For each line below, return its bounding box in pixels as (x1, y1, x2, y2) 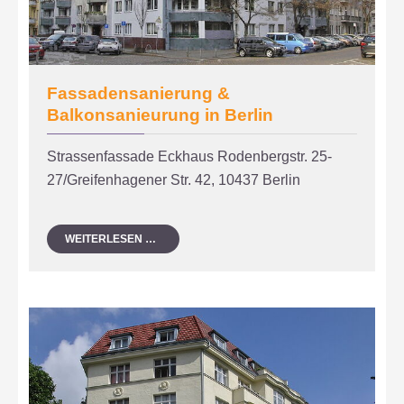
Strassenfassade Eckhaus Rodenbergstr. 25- (47, 148, 333, 164)
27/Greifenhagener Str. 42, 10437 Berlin (47, 171, 301, 188)
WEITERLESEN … (65, 232, 157, 245)
